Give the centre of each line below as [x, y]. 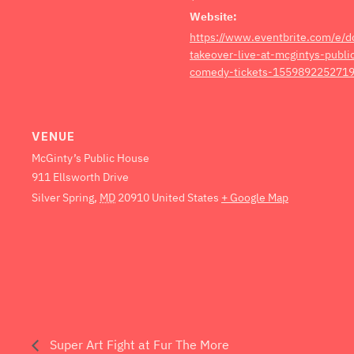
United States [185, 198]
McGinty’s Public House [90, 158]
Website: [213, 16]
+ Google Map [255, 198]
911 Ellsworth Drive [80, 177]
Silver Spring [63, 198]
